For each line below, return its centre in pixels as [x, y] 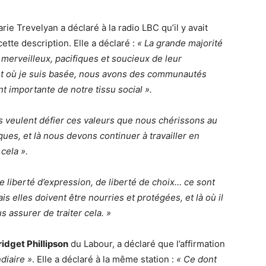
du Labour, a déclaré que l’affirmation [147, 244]
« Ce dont [197, 259]
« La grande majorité [180, 43]
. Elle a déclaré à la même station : [104, 259]
